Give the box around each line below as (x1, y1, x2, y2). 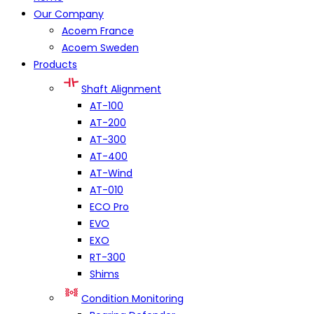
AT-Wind (90, 166, 132, 181)
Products (34, 57, 77, 72)
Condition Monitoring (81, 292, 184, 306)
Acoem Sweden (62, 41, 139, 55)
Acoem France (62, 24, 134, 39)
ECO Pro (90, 200, 129, 214)
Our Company (34, 7, 104, 22)
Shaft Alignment (81, 82, 161, 97)
